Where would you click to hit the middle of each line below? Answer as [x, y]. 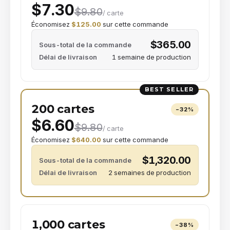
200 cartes [63, 109]
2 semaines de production [150, 173]
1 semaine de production [151, 57]
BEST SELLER [169, 90]
